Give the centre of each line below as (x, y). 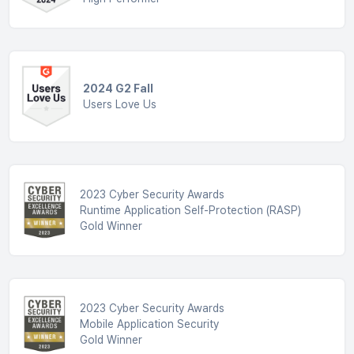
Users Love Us (120, 105)
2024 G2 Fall (119, 89)
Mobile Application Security (149, 324)
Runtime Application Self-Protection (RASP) (190, 211)
